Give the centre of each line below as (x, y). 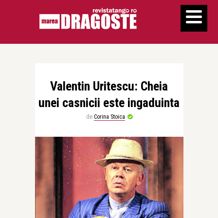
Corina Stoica (109, 117)
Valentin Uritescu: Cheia (109, 86)
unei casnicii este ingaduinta (109, 103)
